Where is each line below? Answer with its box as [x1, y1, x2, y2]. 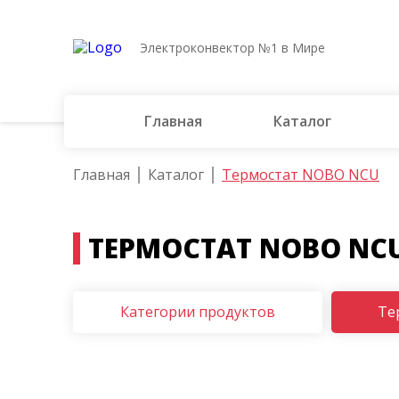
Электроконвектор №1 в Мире [140, 38, 325, 56]
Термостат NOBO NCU [222, 165, 379, 184]
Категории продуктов [120, 302, 275, 322]
